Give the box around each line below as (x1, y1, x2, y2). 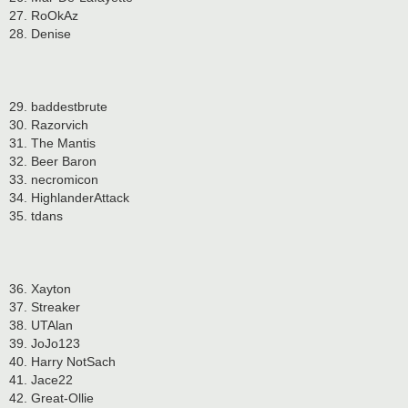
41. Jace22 (9, 372, 73, 387)
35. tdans (9, 208, 63, 223)
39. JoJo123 (9, 335, 80, 351)
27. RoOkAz (9, 7, 78, 23)
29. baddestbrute (9, 98, 107, 114)
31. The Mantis (9, 135, 96, 150)
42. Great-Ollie (9, 390, 94, 405)
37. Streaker (9, 299, 80, 314)
